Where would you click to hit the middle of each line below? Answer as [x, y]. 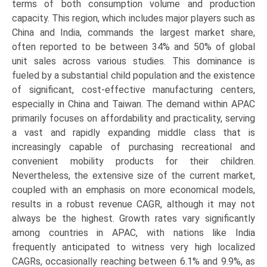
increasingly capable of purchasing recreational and [133, 147]
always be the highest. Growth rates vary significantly [133, 219]
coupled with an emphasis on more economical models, [133, 190]
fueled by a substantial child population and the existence [133, 76]
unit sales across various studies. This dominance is [133, 61]
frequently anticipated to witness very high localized [133, 247]
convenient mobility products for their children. [133, 162]
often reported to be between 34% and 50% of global [133, 47]
